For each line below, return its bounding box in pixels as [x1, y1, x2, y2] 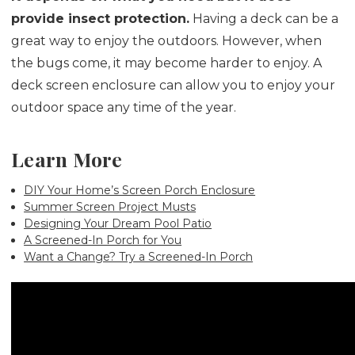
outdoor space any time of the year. [11, 100, 239, 116]
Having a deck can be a [189, 11, 338, 27]
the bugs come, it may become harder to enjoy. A [11, 55, 322, 71]
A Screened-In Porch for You [24, 233, 182, 248]
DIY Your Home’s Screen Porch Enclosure [24, 183, 256, 198]
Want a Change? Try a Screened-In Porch [24, 250, 254, 265]
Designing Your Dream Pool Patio [24, 216, 212, 231]
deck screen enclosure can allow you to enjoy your [11, 78, 335, 94]
